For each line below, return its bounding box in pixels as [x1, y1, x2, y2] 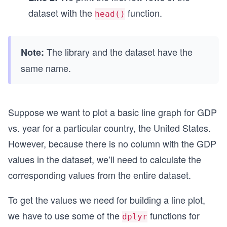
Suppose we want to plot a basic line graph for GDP [8, 105, 217, 119]
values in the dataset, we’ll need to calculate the [8, 153, 201, 166]
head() [95, 9, 125, 19]
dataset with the [28, 6, 95, 19]
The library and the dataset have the [44, 45, 193, 58]
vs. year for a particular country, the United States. [8, 121, 211, 134]
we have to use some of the [8, 209, 122, 222]
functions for [147, 209, 200, 222]
